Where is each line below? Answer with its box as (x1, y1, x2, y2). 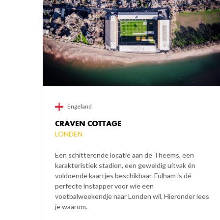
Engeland (67, 103, 92, 110)
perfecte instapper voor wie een (55, 182, 154, 191)
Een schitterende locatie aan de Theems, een (55, 151, 194, 160)
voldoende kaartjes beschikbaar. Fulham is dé (55, 171, 192, 180)
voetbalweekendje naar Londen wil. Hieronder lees (55, 192, 209, 201)
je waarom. (55, 202, 87, 211)
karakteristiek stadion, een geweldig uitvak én (55, 161, 195, 170)
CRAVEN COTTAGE (55, 119, 121, 129)
